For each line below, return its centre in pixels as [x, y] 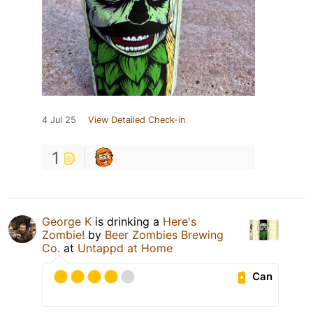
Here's [180, 221]
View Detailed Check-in [137, 119]
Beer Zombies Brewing [164, 234]
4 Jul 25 [59, 119]
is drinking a [127, 221]
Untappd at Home [125, 248]
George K [67, 221]
